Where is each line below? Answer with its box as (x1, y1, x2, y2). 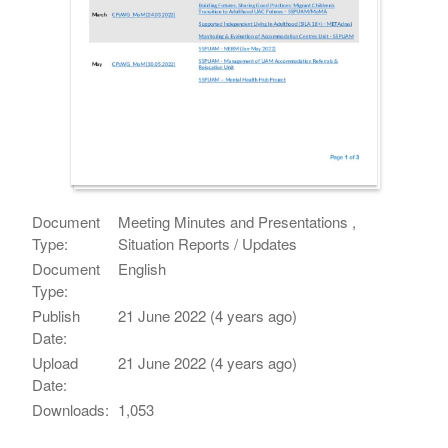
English (118, 257, 167, 279)
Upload (32, 351, 79, 373)
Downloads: (32, 398, 110, 420)
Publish (32, 304, 81, 326)
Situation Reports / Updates (118, 232, 298, 254)
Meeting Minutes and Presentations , (118, 210, 357, 232)
